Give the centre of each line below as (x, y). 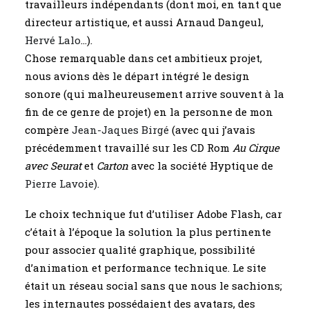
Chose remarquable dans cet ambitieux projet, (143, 58)
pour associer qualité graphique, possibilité (140, 250)
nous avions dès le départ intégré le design (137, 76)
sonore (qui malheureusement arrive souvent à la (154, 94)
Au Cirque (256, 148)
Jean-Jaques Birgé (122, 130)
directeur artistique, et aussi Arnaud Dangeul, (144, 22)
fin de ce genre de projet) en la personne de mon (149, 112)
